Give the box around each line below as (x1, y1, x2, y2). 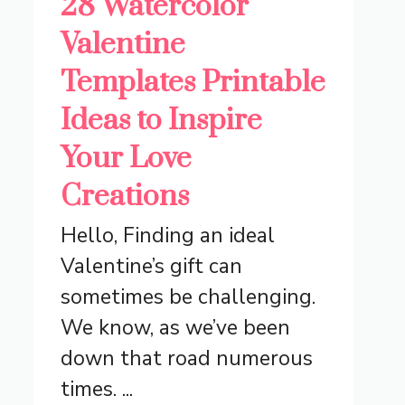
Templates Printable (61, 64, 326, 102)
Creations (61, 178, 190, 216)
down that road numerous (61, 344, 314, 373)
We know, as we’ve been (61, 314, 291, 343)
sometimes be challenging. (61, 283, 316, 312)
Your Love (61, 140, 193, 178)
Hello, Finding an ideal (61, 221, 276, 250)
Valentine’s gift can (61, 252, 243, 281)
